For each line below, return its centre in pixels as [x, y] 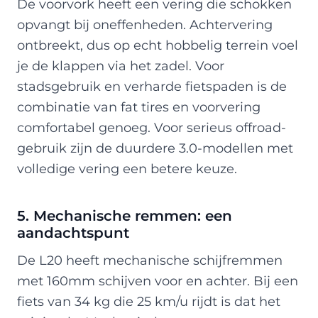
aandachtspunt [73, 232]
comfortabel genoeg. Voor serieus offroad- [152, 127]
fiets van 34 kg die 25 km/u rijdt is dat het [149, 301]
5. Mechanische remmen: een [125, 215]
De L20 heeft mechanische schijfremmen [150, 260]
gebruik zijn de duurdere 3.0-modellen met [155, 148]
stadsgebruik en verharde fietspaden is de [152, 86]
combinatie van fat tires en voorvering [139, 106]
